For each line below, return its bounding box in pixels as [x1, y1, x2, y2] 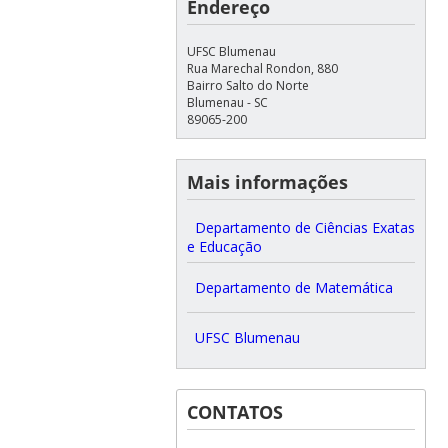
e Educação [186, 237, 262, 257]
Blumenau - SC [186, 94, 268, 112]
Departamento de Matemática [194, 278, 393, 298]
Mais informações [186, 170, 348, 195]
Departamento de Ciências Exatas [194, 218, 415, 238]
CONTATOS [186, 400, 283, 425]
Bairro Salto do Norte [186, 77, 309, 95]
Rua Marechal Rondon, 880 [186, 60, 338, 78]
